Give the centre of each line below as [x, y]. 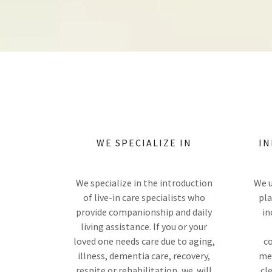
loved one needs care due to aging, [144, 241]
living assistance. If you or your [144, 226]
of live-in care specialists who [144, 197]
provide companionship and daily [144, 212]
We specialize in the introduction [144, 182]
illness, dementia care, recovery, [144, 255]
